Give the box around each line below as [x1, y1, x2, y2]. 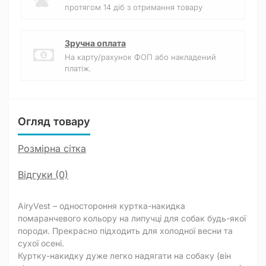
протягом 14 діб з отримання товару [65, 2, 202, 12]
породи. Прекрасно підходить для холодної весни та [18, 226, 233, 236]
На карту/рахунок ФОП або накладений [65, 52, 216, 62]
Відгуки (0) [18, 169, 68, 180]
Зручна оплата [65, 38, 126, 48]
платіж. [65, 64, 91, 73]
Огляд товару [18, 115, 90, 128]
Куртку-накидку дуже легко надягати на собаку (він [18, 251, 231, 261]
